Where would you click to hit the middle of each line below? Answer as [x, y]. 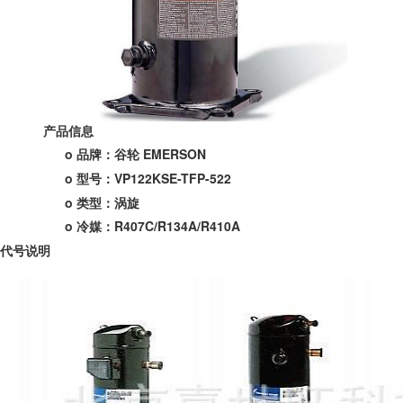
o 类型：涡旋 [102, 202]
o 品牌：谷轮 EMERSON [135, 154]
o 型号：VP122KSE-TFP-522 [148, 179]
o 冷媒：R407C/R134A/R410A [152, 226]
